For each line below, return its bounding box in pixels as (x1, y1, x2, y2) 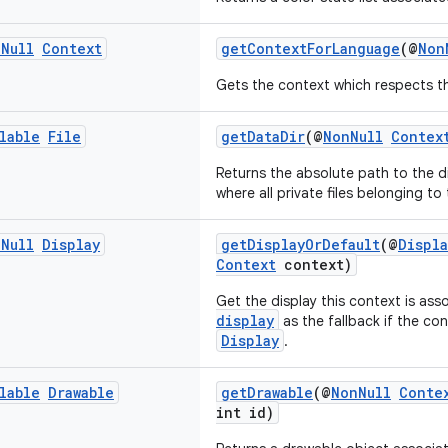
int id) (216, 403, 274, 422)
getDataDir (221, 127, 305, 146)
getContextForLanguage (221, 39, 400, 58)
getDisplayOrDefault (221, 235, 380, 254)
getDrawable (221, 383, 313, 402)
